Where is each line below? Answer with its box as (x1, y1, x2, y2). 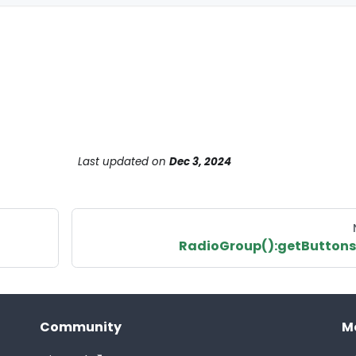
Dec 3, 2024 (168, 153, 231, 169)
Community (40, 318, 122, 336)
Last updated (77, 153, 149, 169)
